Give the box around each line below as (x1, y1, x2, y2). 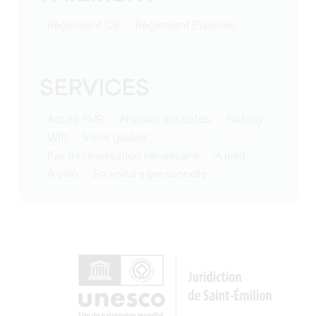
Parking (232, 114, 263, 125)
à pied (221, 151, 246, 162)
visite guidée (90, 133, 147, 143)
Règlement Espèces (142, 20, 236, 31)
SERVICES (39, 78, 150, 100)
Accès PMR (54, 114, 104, 125)
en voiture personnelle (100, 169, 207, 180)
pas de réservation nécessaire (54, 151, 200, 162)
